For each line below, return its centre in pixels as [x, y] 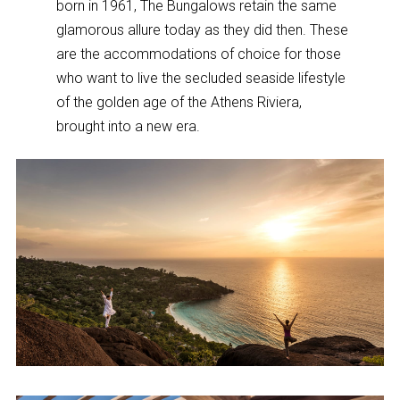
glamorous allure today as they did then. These [203, 29]
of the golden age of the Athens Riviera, [179, 102]
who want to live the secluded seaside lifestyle [201, 78]
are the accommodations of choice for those [199, 54]
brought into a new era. [129, 126]
